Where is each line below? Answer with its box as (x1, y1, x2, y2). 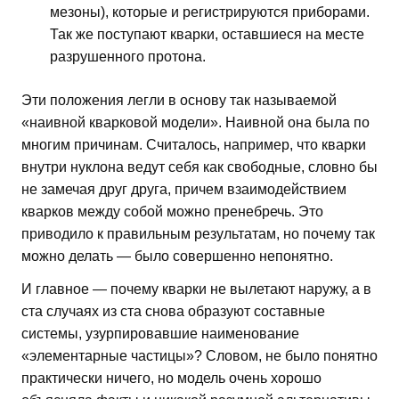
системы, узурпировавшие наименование (21, 326, 299, 342)
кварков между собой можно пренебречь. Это (21, 204, 323, 220)
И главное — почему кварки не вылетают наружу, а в (21, 281, 371, 297)
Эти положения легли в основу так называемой (21, 93, 337, 109)
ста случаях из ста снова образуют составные (21, 304, 325, 320)
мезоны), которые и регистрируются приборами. (50, 4, 370, 20)
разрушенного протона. (50, 49, 206, 65)
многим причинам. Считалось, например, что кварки (21, 137, 366, 153)
